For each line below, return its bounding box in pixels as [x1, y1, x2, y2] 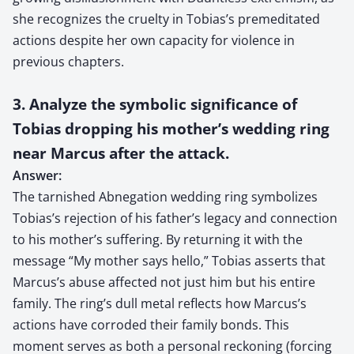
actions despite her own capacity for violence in [13, 31, 295, 49]
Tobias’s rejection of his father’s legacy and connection [13, 209, 337, 227]
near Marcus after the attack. [13, 142, 229, 163]
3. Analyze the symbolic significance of [13, 93, 297, 114]
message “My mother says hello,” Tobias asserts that [13, 251, 326, 269]
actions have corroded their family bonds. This [13, 315, 289, 333]
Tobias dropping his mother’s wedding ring [13, 118, 330, 138]
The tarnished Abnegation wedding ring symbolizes [13, 187, 318, 205]
